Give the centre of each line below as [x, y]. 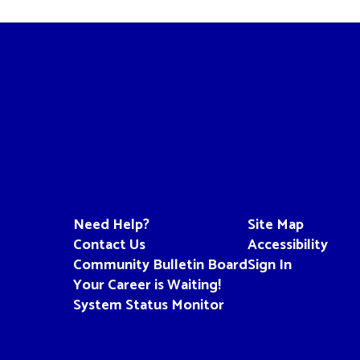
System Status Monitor [148, 305]
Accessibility [287, 245]
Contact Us [109, 245]
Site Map [275, 225]
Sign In [269, 265]
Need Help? [111, 225]
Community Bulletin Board [160, 265]
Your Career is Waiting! [147, 285]
